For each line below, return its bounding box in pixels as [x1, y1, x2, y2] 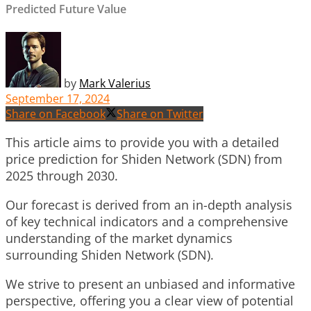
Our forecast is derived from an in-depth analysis [6, 196, 292, 213]
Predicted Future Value [6, 1, 126, 17]
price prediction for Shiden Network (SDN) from [6, 150, 283, 167]
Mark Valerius [79, 75, 151, 91]
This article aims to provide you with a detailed [6, 133, 279, 151]
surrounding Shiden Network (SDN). [6, 246, 214, 263]
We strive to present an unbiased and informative [6, 275, 295, 292]
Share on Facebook [6, 106, 106, 121]
